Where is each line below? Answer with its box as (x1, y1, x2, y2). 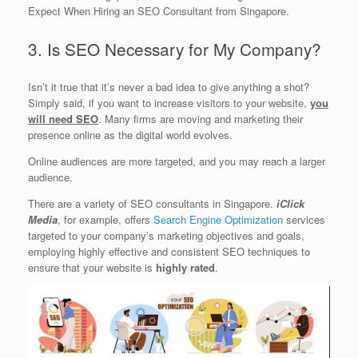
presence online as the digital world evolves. (28, 126, 233, 142)
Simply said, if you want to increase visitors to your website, (28, 94, 310, 110)
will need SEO (28, 110, 98, 126)
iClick (276, 195, 304, 211)
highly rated (156, 259, 215, 275)
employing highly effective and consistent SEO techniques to (28, 243, 310, 259)
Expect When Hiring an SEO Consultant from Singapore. (28, 2, 289, 18)
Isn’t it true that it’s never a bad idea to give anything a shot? (28, 78, 309, 94)
